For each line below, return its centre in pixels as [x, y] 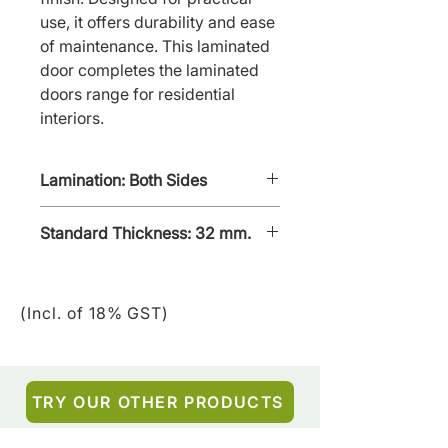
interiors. [72, 117]
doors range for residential [137, 93]
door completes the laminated [149, 69]
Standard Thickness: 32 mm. [145, 232]
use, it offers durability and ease [157, 21]
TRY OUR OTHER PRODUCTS [158, 401]
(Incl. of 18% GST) [95, 312]
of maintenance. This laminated [155, 45]
